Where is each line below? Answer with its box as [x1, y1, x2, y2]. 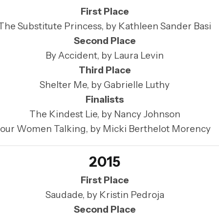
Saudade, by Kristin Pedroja [45, 189, 164, 200]
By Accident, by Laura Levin [45, 50, 164, 62]
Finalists [86, 94, 124, 106]
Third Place [78, 65, 131, 76]
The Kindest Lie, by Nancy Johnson [29, 109, 180, 120]
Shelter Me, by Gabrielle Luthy [40, 79, 170, 91]
